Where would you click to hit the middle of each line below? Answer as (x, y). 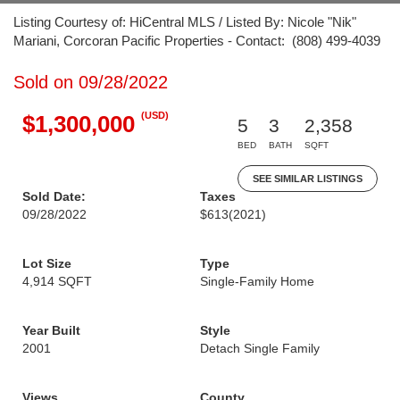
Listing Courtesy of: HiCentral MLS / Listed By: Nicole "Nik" (185, 22)
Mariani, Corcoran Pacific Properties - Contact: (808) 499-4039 (197, 41)
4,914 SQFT (57, 281)
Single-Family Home (257, 281)
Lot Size (47, 263)
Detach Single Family (260, 348)
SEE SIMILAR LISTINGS (308, 179)
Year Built (51, 330)
